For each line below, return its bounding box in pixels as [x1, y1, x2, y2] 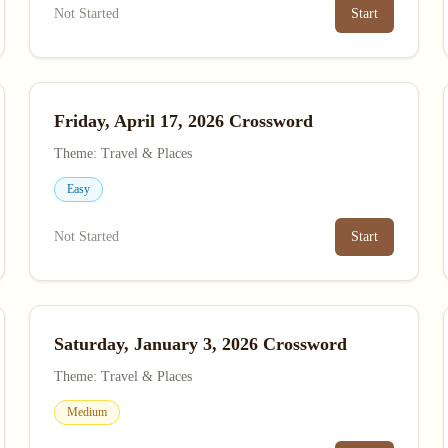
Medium [67, 405, 108, 419]
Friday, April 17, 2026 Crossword [54, 111, 314, 131]
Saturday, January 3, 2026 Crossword [54, 334, 348, 354]
